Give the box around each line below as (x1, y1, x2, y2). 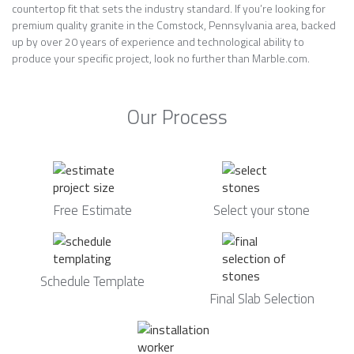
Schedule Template (40, 271, 145, 292)
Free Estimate (53, 200, 132, 220)
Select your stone (213, 200, 310, 220)
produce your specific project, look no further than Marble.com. (12, 50, 310, 66)
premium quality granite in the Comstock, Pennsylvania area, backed (12, 17, 336, 33)
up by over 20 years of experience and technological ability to (12, 33, 304, 50)
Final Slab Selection (209, 288, 314, 309)
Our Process (126, 102, 228, 132)
